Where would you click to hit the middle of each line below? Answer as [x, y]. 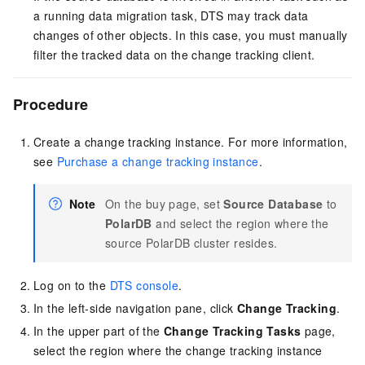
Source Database [273, 204]
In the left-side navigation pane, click [135, 308]
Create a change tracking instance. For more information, [191, 142]
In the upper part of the [99, 331]
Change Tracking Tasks [233, 331]
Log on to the [72, 286]
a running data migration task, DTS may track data [171, 16]
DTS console [144, 286]
